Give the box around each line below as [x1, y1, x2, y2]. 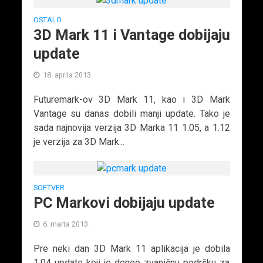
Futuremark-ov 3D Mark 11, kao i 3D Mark [33, 93, 230, 105]
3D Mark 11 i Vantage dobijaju [33, 26, 230, 43]
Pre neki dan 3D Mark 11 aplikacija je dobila [33, 242, 230, 254]
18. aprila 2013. [42, 70, 93, 79]
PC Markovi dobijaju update [33, 194, 215, 211]
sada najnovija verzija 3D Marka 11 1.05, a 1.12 [33, 122, 230, 133]
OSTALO [33, 15, 62, 24]
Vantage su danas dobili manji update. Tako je [33, 107, 230, 119]
